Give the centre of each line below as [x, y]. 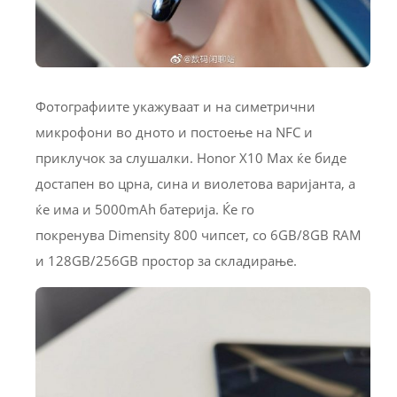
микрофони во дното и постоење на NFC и [174, 132]
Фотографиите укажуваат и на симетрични [175, 106]
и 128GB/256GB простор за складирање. [166, 260]
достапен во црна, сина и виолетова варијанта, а [195, 183]
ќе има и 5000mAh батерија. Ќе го [145, 209]
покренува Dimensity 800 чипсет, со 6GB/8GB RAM [198, 234]
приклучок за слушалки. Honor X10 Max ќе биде [191, 157]
